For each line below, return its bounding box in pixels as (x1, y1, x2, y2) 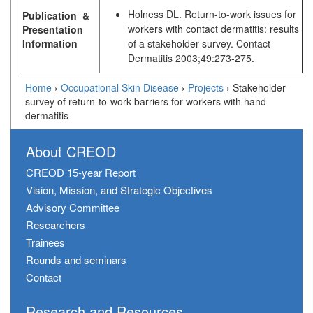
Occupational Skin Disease (61, 80, 179, 95)
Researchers (26, 217, 85, 233)
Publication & (22, 8, 89, 23)
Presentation (22, 22, 83, 37)
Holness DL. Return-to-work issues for (128, 7, 296, 22)
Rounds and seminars (26, 252, 126, 268)
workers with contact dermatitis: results (128, 22, 299, 36)
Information (22, 36, 78, 51)
